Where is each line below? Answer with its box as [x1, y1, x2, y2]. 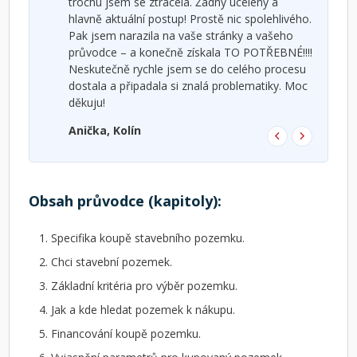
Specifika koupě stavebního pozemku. [51, 229, 245, 245]
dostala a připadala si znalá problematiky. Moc [69, 77, 308, 93]
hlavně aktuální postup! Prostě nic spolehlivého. [69, 10, 312, 26]
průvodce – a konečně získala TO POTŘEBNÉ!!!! [69, 44, 313, 60]
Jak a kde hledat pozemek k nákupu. [51, 301, 236, 317]
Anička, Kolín [69, 122, 142, 138]
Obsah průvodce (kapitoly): [29, 190, 222, 210]
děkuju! [69, 94, 106, 110]
